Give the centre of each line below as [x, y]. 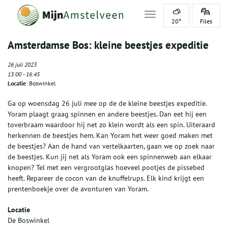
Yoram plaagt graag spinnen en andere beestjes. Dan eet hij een [107, 114]
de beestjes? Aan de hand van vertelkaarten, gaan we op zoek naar [111, 146]
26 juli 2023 [22, 64]
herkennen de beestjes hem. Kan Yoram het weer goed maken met [110, 135]
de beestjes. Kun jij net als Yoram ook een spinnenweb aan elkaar [110, 157]
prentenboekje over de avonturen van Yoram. [78, 189]
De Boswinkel [28, 220]
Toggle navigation [178, 15]
